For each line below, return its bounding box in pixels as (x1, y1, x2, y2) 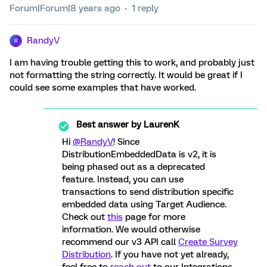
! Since (113, 136, 139, 147)
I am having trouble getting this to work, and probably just (10, 57, 254, 68)
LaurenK (141, 119, 179, 130)
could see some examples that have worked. (10, 82, 196, 93)
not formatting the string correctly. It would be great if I (10, 70, 243, 80)
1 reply (132, 3, 159, 14)
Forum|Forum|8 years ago (10, 3, 120, 14)
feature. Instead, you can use (62, 174, 184, 185)
